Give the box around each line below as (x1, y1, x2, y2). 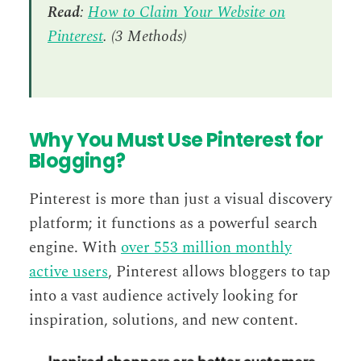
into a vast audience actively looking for (29, 284, 298, 309)
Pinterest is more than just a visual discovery (29, 188, 332, 212)
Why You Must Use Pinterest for (29, 127, 322, 154)
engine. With (29, 236, 121, 260)
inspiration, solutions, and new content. (29, 309, 298, 333)
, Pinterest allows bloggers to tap (108, 260, 330, 284)
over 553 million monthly (121, 236, 292, 260)
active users (29, 260, 108, 284)
